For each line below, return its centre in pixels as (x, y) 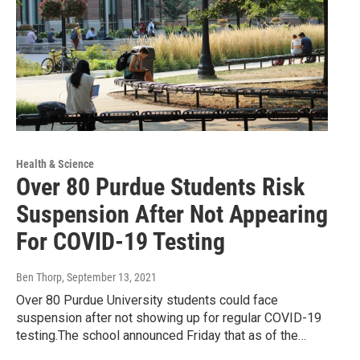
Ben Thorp (39, 277)
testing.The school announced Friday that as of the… (161, 335)
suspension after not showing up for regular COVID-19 (169, 317)
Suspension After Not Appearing (172, 214)
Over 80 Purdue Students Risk (160, 186)
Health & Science (55, 164)
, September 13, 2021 (109, 277)
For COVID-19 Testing (121, 241)
